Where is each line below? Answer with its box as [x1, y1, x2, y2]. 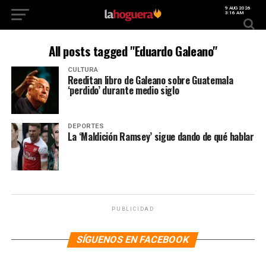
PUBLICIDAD [111, 206, 154, 212]
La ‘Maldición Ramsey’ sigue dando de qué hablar [67, 129, 254, 144]
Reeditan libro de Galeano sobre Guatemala [67, 73, 233, 87]
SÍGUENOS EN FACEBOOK [75, 234, 191, 245]
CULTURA [67, 66, 98, 74]
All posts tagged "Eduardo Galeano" [49, 42, 217, 60]
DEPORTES [67, 122, 104, 130]
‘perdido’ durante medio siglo [67, 83, 179, 97]
